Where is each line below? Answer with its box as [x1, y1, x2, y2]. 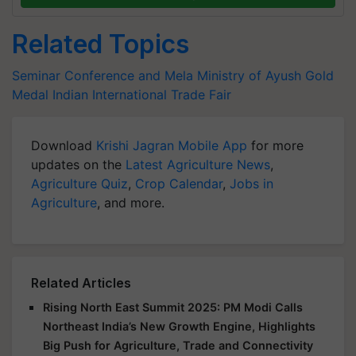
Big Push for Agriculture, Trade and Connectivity [43, 339, 313, 352]
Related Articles [31, 275, 131, 291]
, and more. [97, 195, 164, 211]
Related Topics [12, 29, 189, 60]
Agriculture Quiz [31, 176, 128, 192]
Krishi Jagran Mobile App [96, 137, 247, 153]
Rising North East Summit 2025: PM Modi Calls [43, 300, 303, 314]
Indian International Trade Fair [52, 87, 231, 103]
